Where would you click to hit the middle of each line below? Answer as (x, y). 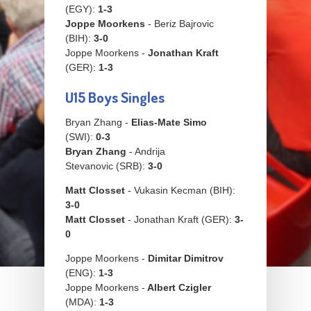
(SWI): (81, 137)
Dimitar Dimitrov (186, 259)
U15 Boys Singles (115, 97)
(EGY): (82, 9)
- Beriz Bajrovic (179, 24)
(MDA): (82, 302)
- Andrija (146, 152)
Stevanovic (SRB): (107, 166)
